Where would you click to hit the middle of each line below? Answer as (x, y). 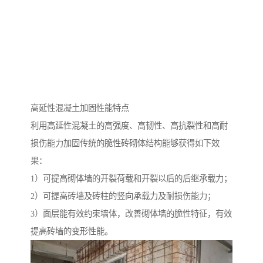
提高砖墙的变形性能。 (72, 232)
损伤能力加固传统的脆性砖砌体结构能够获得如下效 (125, 144)
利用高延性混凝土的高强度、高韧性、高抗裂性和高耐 (129, 126)
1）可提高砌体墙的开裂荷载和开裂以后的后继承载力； (131, 179)
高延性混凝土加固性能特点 (80, 108)
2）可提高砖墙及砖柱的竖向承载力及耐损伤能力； (123, 196)
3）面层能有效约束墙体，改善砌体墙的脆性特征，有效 (131, 214)
